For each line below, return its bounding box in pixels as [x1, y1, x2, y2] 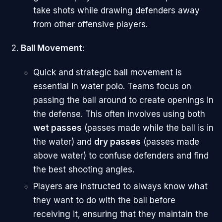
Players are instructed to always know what [33, 181, 208, 192]
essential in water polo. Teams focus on [33, 81, 191, 91]
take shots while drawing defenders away [33, 5, 200, 15]
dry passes [94, 136, 141, 147]
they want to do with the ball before [33, 195, 175, 206]
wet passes [33, 122, 82, 133]
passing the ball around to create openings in [33, 95, 214, 105]
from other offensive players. [33, 19, 148, 29]
